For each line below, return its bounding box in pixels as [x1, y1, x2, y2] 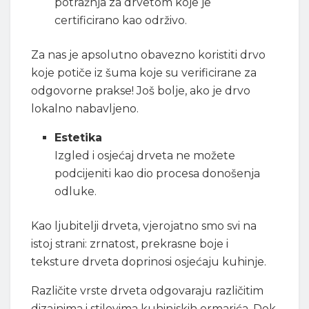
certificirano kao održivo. [54, 13, 188, 27]
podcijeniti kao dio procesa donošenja [54, 166, 261, 180]
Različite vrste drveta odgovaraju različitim [31, 283, 263, 297]
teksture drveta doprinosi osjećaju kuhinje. [31, 255, 266, 268]
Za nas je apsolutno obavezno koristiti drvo [31, 48, 266, 61]
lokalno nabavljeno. [31, 101, 139, 115]
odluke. [54, 184, 97, 198]
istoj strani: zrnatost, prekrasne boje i [31, 237, 228, 250]
